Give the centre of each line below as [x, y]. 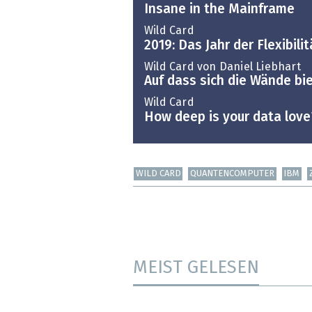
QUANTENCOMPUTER [233, 174]
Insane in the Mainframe [219, 10]
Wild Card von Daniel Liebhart [223, 67]
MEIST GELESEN [196, 268]
